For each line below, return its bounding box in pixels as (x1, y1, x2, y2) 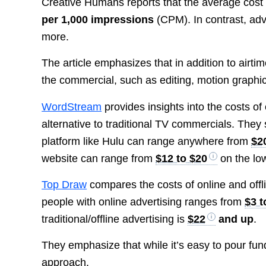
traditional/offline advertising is (42, 213, 188, 225)
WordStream (42, 100, 102, 113)
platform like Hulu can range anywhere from (42, 135, 252, 147)
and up (216, 213, 254, 225)
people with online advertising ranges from (42, 195, 245, 208)
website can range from (42, 152, 156, 164)
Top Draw (42, 178, 87, 191)
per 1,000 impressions (42, 14, 154, 26)
